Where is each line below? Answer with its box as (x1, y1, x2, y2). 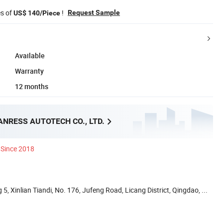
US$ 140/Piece (13, 8, 60, 17)
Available (15, 50, 45, 60)
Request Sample (68, 8, 120, 16)
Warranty (15, 66, 44, 76)
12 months (15, 81, 48, 91)
